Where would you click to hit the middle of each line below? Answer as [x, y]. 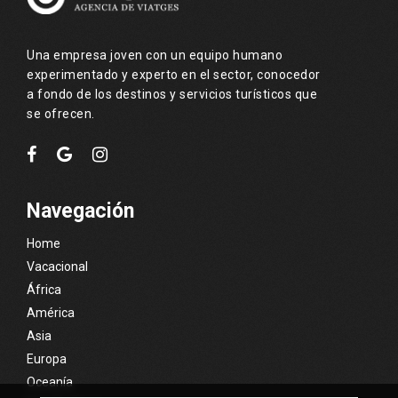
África [44, 289]
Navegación [80, 211]
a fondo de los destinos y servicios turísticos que [172, 94]
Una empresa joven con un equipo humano [155, 55]
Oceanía [50, 382]
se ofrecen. [61, 113]
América [51, 312]
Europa [47, 358]
